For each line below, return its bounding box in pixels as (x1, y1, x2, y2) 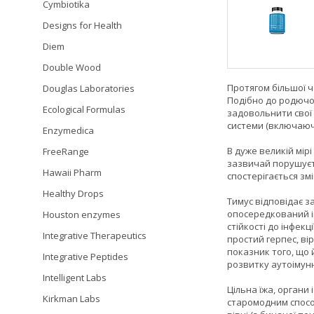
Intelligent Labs (43, 271, 107, 284)
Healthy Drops (43, 187, 104, 200)
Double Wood (43, 61, 101, 74)
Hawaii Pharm (43, 166, 102, 179)
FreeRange (43, 145, 89, 158)
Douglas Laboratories (43, 82, 135, 95)
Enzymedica (43, 124, 94, 137)
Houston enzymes (43, 208, 121, 221)
